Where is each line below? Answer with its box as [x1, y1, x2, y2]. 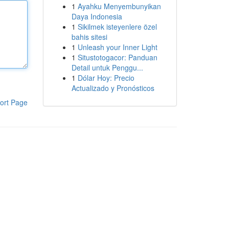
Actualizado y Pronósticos [71, 83, 154, 93]
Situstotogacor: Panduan [77, 52, 157, 62]
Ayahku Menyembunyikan [77, 1, 161, 11]
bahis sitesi [71, 32, 107, 42]
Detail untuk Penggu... [71, 62, 143, 73]
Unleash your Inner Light [77, 42, 157, 52]
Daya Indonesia [71, 11, 122, 21]
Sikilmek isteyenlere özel [77, 21, 157, 32]
